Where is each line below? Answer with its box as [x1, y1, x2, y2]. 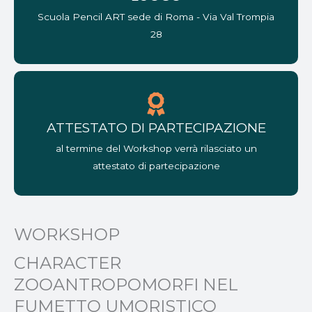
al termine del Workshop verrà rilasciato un [55, 143, 257, 155]
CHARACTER [14, 253, 121, 274]
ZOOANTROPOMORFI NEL [14, 274, 238, 295]
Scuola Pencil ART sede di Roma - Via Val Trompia [38, 11, 274, 23]
